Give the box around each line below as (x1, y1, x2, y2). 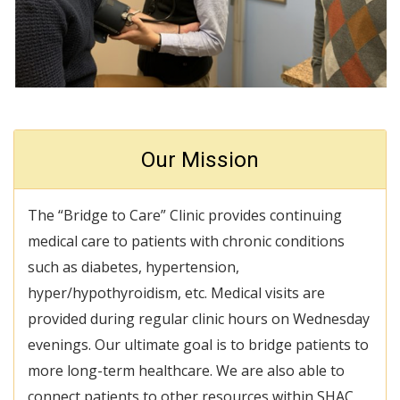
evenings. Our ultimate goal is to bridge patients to (28, 335, 369, 355)
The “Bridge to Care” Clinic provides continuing (28, 205, 342, 226)
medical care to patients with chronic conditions (28, 231, 345, 252)
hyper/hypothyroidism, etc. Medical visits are (28, 283, 325, 304)
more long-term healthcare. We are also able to (28, 361, 345, 381)
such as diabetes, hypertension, (28, 257, 239, 278)
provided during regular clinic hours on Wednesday (28, 309, 370, 329)
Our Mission (141, 147, 259, 173)
